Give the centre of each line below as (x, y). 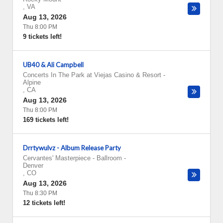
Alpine (32, 82)
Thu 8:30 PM (40, 193)
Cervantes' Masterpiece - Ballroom (72, 158)
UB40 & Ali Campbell (53, 65)
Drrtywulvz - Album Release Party (72, 148)
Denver (33, 166)
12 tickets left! (44, 203)
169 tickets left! (46, 120)
